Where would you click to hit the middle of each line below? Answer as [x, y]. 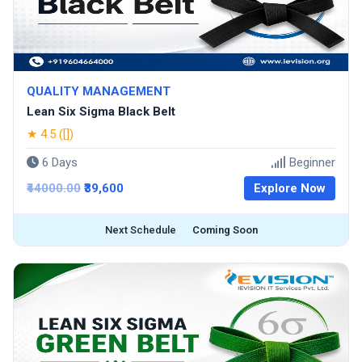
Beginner [311, 162]
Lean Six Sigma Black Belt [101, 112]
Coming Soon [225, 230]
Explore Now [290, 188]
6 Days [58, 162]
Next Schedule [140, 230]
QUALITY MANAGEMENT [99, 91]
